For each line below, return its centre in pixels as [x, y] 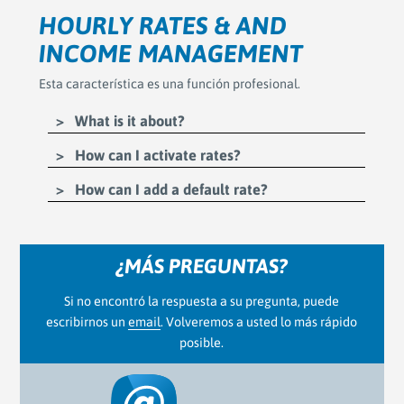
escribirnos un [87, 321]
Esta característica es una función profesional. [169, 83]
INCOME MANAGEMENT [170, 53]
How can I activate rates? [156, 155]
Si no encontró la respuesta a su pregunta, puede [202, 301]
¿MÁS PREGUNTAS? [202, 266]
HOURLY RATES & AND [162, 25]
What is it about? [128, 121]
